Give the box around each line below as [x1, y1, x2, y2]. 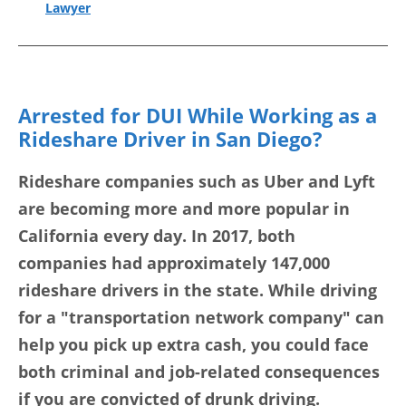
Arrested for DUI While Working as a [18, 101, 377, 130]
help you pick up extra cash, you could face [18, 333, 369, 356]
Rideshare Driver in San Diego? [18, 125, 323, 153]
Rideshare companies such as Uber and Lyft [18, 170, 375, 193]
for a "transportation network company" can [18, 306, 384, 329]
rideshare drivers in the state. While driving [18, 279, 377, 302]
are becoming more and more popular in [18, 198, 350, 220]
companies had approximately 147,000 [18, 252, 330, 275]
